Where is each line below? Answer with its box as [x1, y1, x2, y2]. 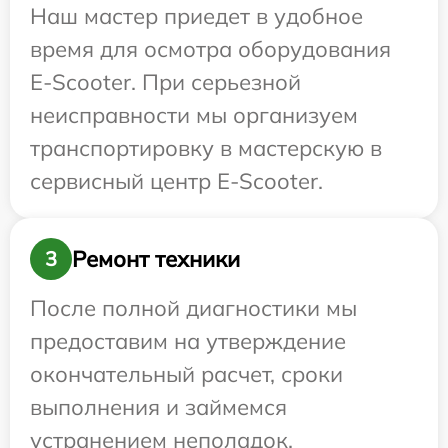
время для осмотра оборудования [30, 35, 391, 63]
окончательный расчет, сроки [30, 360, 343, 388]
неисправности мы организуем [30, 101, 358, 129]
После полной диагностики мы [30, 294, 357, 322]
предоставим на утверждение [30, 327, 346, 355]
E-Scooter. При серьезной [30, 68, 301, 96]
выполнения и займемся [30, 393, 287, 421]
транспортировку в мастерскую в [30, 134, 382, 162]
